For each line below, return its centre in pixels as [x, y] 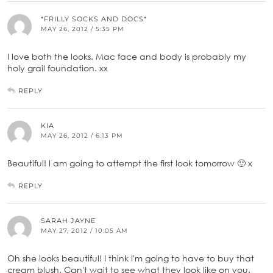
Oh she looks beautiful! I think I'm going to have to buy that [131, 258]
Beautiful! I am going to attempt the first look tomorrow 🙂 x [130, 163]
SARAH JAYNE [68, 221]
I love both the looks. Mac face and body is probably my [127, 57]
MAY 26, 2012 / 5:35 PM [83, 29]
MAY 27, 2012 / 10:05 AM [84, 231]
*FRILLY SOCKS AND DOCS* [94, 19]
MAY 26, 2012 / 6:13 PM [82, 136]
